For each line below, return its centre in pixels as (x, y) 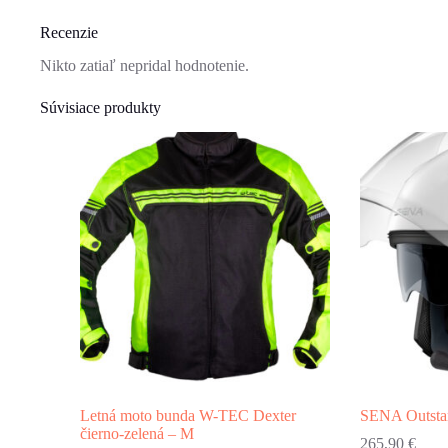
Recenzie (69, 33)
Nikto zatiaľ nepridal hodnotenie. (144, 66)
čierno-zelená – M (137, 433)
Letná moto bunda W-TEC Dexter (188, 415)
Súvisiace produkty (100, 108)
